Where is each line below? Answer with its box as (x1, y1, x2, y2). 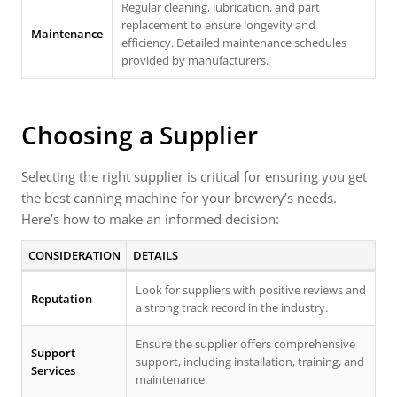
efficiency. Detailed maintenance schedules (121, 35, 346, 51)
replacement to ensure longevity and (121, 17, 315, 33)
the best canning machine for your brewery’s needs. (21, 189, 337, 206)
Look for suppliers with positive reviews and (136, 282, 366, 298)
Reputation (31, 291, 92, 307)
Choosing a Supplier (21, 118, 258, 152)
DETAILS (132, 247, 178, 263)
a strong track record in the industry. (136, 300, 328, 315)
